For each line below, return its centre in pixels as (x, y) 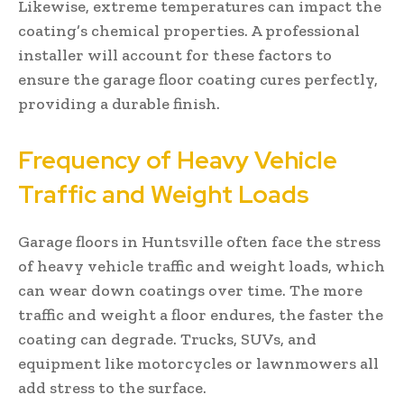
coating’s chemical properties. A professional (189, 30)
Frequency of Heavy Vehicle (178, 160)
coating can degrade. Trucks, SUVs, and (167, 339)
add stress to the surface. (112, 387)
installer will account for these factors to (175, 55)
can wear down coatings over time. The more (190, 290)
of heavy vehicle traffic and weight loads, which (202, 266)
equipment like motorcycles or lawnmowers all (198, 363)
